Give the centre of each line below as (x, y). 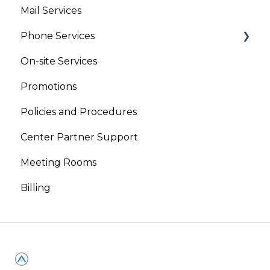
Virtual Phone (67, 61)
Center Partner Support (79, 137)
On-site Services (59, 61)
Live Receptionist (74, 87)
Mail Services (51, 11)
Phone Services (58, 36)
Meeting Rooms (58, 163)
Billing (36, 188)
